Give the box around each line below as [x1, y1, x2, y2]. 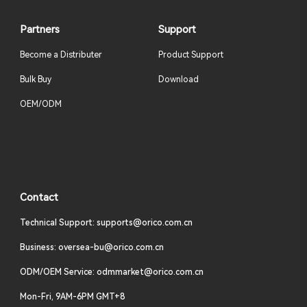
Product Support [158, 50, 224, 60]
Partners [19, 23, 60, 36]
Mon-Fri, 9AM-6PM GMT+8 [19, 292, 125, 302]
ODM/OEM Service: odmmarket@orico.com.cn [19, 267, 204, 278]
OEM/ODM [19, 99, 62, 110]
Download [158, 75, 199, 85]
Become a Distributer [19, 50, 102, 60]
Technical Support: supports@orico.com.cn [19, 218, 193, 228]
